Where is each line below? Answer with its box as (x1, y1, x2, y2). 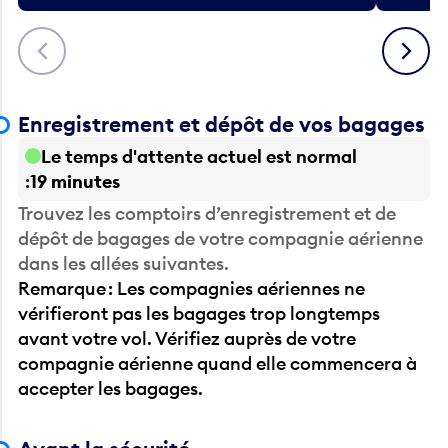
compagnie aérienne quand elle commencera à (18, 351, 418, 375)
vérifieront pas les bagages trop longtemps (18, 301, 381, 325)
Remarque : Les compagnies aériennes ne (18, 276, 366, 300)
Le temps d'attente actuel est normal (41, 144, 358, 168)
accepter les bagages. (18, 376, 204, 400)
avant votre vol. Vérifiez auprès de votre (18, 326, 357, 350)
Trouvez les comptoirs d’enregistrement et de (18, 201, 397, 225)
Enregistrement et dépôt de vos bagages (18, 110, 426, 138)
